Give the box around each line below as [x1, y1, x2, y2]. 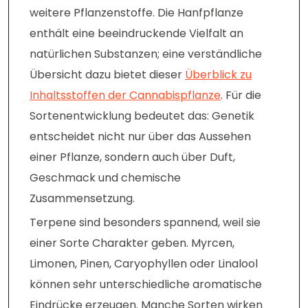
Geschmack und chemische [30, 170, 181, 186]
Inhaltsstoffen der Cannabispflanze [30, 87, 221, 104]
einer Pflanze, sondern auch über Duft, [30, 149, 235, 166]
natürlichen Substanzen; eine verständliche [30, 46, 262, 63]
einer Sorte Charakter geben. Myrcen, [30, 235, 234, 252]
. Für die [221, 87, 261, 104]
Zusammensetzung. [30, 190, 135, 207]
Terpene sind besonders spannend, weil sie [30, 214, 261, 231]
